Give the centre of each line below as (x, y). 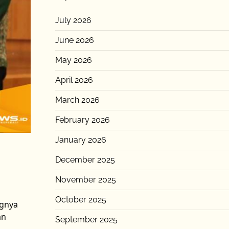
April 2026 (74, 80)
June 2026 (74, 40)
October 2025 (81, 200)
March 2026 (77, 100)
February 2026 (82, 120)
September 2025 (86, 220)
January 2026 (81, 140)
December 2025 (85, 160)
